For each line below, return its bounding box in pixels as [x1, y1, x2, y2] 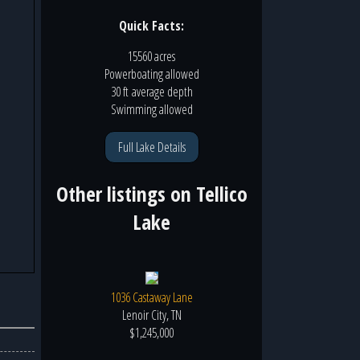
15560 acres [128, 47, 175, 65]
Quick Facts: [119, 16, 184, 35]
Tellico [195, 179, 247, 208]
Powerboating [104, 64, 166, 83]
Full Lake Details [117, 137, 186, 156]
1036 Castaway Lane [110, 288, 193, 307]
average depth [128, 82, 193, 100]
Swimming [110, 100, 159, 118]
